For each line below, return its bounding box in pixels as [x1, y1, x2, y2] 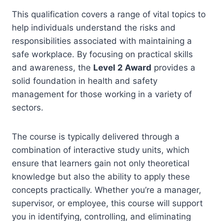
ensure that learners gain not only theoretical [12, 158, 189, 168]
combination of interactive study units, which [12, 145, 189, 155]
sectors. [12, 103, 43, 112]
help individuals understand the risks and [12, 23, 176, 33]
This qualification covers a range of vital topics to [12, 9, 206, 19]
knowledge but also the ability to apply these [12, 172, 190, 182]
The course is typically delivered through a [12, 132, 180, 142]
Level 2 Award [93, 63, 151, 73]
